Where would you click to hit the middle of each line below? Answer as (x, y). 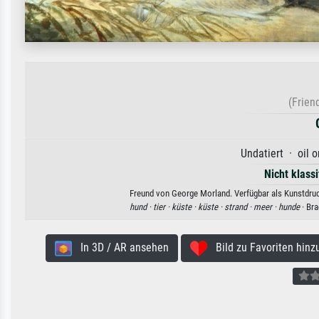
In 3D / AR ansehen (120, 248)
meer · (266, 207)
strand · (239, 207)
